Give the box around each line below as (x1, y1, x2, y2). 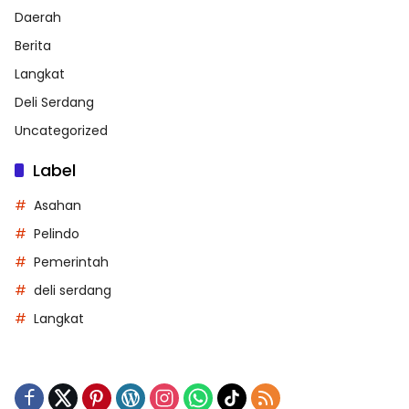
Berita (15, 37, 51, 55)
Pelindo (34, 225, 79, 243)
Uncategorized (15, 121, 108, 140)
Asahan (34, 196, 81, 215)
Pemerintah (34, 253, 109, 271)
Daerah (15, 8, 61, 26)
